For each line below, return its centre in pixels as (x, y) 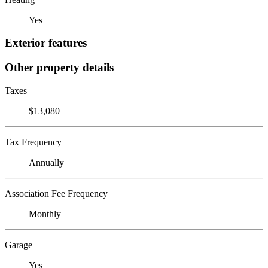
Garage (19, 245)
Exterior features (46, 43)
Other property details (59, 67)
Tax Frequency (33, 142)
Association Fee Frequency (56, 193)
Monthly (45, 214)
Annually (46, 162)
